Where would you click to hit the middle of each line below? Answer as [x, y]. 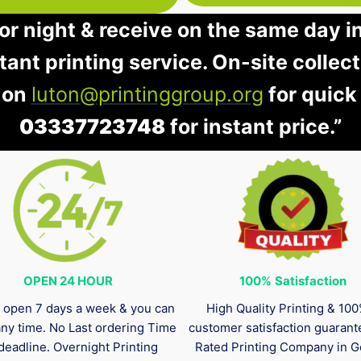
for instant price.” [253, 127]
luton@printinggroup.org [147, 95]
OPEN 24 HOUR [68, 281]
